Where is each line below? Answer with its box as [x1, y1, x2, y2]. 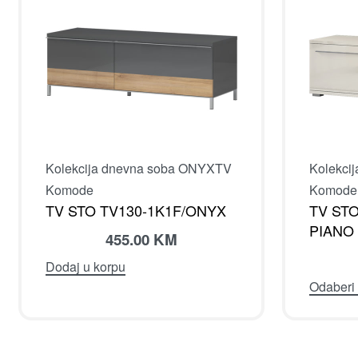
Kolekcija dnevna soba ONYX [46, 158, 215, 177]
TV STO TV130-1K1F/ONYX [46, 199, 226, 221]
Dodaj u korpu [46, 257, 125, 276]
